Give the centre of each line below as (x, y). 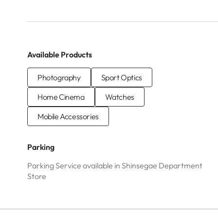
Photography (59, 77)
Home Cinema (61, 97)
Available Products (60, 54)
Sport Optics (121, 77)
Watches (119, 97)
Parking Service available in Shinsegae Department (115, 165)
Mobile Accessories (68, 116)
